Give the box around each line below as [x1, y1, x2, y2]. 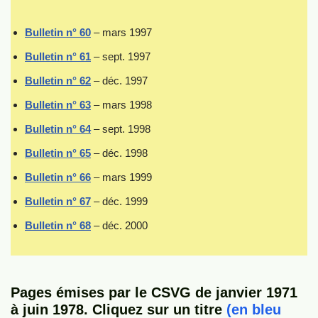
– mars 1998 [91, 99, 152, 111]
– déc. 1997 [91, 75, 148, 87]
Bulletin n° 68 [25, 219, 91, 231]
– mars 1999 [91, 171, 152, 183]
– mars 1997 [91, 26, 152, 38]
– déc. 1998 [91, 147, 148, 159]
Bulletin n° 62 [25, 75, 91, 87]
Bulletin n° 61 [25, 50, 91, 62]
